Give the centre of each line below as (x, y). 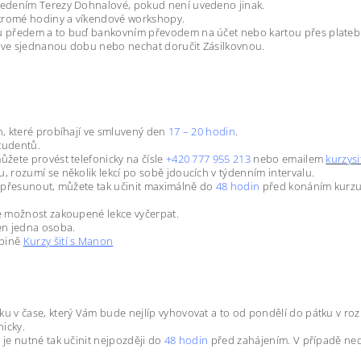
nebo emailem (288, 159)
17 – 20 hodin (202, 131)
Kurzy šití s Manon (68, 241)
